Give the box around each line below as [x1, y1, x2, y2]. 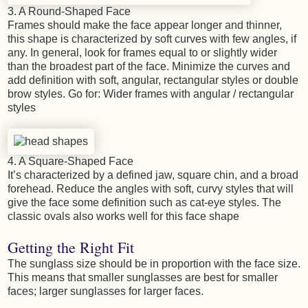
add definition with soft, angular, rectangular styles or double [8, 74, 298, 87]
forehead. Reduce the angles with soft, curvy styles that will [8, 183, 294, 195]
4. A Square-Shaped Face [8, 155, 133, 168]
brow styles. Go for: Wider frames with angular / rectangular [8, 88, 294, 100]
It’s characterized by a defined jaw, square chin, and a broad [8, 169, 298, 181]
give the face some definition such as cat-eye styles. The [8, 197, 281, 209]
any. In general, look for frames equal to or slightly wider [8, 47, 277, 59]
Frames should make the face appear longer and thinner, [8, 19, 282, 32]
